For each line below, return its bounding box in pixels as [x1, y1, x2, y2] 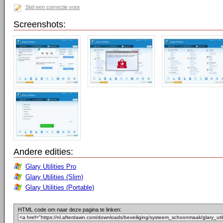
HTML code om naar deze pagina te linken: [18, 207, 121, 213]
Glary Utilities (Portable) [25, 184, 94, 191]
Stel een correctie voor [25, 4, 80, 10]
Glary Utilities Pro [25, 163, 76, 170]
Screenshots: [13, 19, 66, 29]
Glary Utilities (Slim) [25, 173, 83, 181]
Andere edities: [13, 147, 73, 157]
